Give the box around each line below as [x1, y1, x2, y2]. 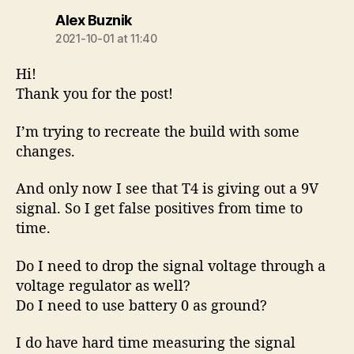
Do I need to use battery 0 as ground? [16, 295, 267, 314]
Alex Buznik [55, 12, 132, 29]
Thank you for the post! [16, 84, 173, 104]
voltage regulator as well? [16, 275, 190, 295]
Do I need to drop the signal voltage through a [16, 255, 326, 275]
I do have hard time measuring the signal [16, 333, 296, 352]
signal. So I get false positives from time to [16, 198, 303, 218]
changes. [16, 141, 75, 160]
